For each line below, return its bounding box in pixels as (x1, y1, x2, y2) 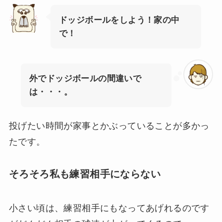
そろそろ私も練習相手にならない (8, 168, 161, 179)
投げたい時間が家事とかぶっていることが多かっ (8, 120, 210, 131)
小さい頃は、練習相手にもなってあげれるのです (8, 203, 210, 214)
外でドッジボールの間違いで (29, 73, 142, 83)
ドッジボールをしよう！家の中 (58, 15, 180, 25)
